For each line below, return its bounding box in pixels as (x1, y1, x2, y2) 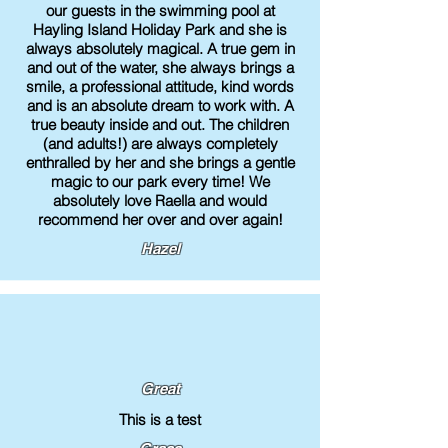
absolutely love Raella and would (53, 191, 267, 210)
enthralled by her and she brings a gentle (25, 153, 295, 172)
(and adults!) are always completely (42, 134, 278, 153)
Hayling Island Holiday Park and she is (33, 20, 287, 39)
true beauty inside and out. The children (31, 115, 289, 134)
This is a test (119, 410, 201, 429)
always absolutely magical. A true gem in (25, 39, 295, 58)
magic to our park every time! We (50, 172, 270, 191)
